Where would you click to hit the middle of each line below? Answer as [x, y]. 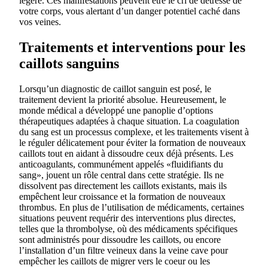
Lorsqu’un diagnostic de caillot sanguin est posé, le [115, 89]
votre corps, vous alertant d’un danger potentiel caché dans [130, 11]
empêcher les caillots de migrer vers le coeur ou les [115, 261]
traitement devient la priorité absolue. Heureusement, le [123, 100]
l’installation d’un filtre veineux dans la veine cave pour [124, 251]
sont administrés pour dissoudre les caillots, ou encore [120, 240]
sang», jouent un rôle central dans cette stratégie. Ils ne [121, 175]
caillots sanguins [69, 64]
